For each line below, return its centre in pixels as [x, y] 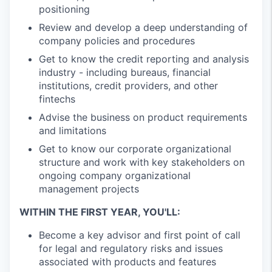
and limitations [73, 131]
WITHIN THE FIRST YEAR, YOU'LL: [100, 212]
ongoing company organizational [115, 175]
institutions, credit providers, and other [128, 86]
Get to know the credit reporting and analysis [144, 59]
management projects [89, 189]
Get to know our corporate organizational [135, 149]
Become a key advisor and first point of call [140, 235]
